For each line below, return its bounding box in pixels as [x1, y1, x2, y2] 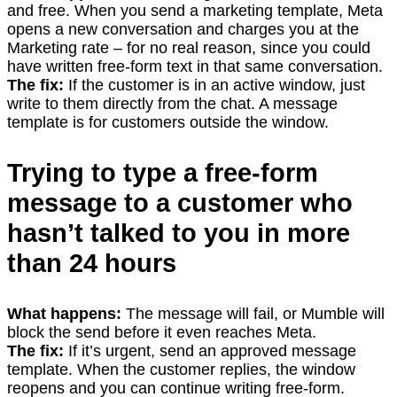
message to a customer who [7, 188, 353, 218]
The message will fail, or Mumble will [121, 304, 385, 323]
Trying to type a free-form [7, 158, 318, 188]
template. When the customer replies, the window [7, 360, 355, 378]
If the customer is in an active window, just [64, 75, 365, 94]
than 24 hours [7, 248, 176, 278]
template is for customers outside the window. [7, 113, 329, 131]
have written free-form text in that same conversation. [7, 57, 383, 75]
